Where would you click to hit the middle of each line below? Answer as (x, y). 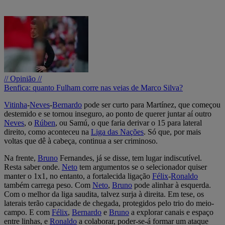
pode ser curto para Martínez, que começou (151, 104)
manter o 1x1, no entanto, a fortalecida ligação (78, 176)
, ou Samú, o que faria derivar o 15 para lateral (129, 123)
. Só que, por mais (172, 132)
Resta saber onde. (33, 167)
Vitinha (16, 104)
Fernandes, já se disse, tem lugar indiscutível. (130, 158)
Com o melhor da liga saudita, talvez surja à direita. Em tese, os (104, 194)
